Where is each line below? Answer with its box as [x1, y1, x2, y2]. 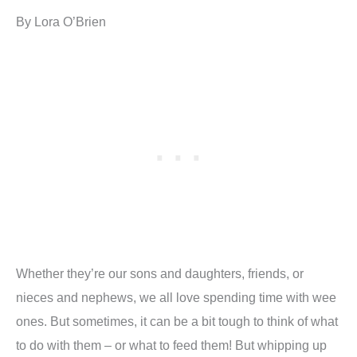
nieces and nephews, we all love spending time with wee [16, 290, 336, 305]
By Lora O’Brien [16, 14, 106, 29]
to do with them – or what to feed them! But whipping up [16, 338, 327, 353]
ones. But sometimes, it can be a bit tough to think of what [16, 314, 338, 329]
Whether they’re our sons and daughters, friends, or [16, 266, 304, 281]
